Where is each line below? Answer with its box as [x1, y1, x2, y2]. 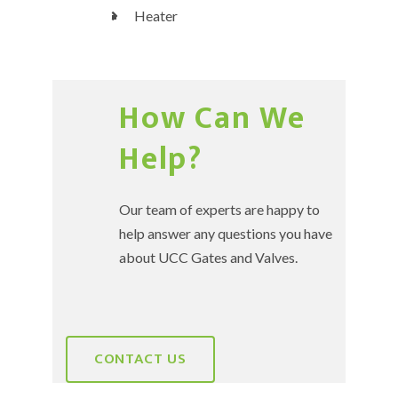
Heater [131, 7, 178, 24]
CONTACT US [94, 346, 187, 371]
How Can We [119, 92, 306, 145]
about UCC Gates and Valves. [119, 249, 298, 266]
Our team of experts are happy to [119, 201, 320, 218]
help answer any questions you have [119, 225, 332, 242]
